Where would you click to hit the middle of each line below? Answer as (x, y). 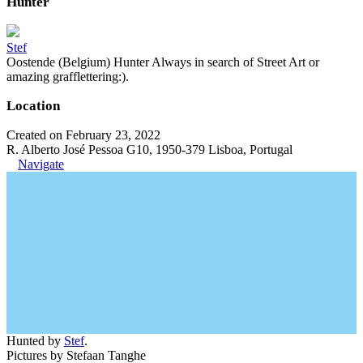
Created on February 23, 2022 (83, 135)
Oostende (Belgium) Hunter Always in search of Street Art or (163, 62)
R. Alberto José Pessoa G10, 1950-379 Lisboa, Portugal (149, 149)
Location (33, 106)
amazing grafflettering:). (68, 77)
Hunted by (35, 341)
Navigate (41, 164)
